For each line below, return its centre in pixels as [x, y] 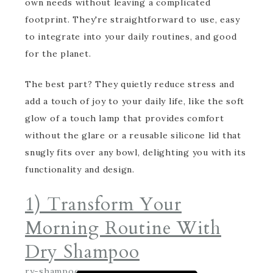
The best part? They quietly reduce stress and [130, 84]
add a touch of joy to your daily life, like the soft [135, 101]
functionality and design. [80, 169]
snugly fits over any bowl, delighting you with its [136, 152]
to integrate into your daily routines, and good [131, 37]
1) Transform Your [103, 204]
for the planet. [58, 54]
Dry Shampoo [82, 252]
